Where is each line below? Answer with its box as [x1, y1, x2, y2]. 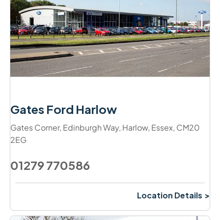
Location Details [137, 190, 202, 200]
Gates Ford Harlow [10, 101, 117, 116]
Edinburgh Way [63, 122, 119, 133]
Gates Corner [10, 122, 59, 133]
